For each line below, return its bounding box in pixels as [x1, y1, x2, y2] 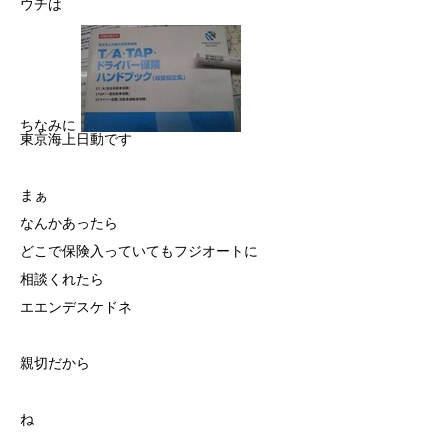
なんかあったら [20, 215, 118, 231]
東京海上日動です [20, 131, 132, 147]
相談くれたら [20, 271, 104, 287]
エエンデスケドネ [20, 299, 132, 315]
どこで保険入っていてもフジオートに [20, 243, 258, 259]
